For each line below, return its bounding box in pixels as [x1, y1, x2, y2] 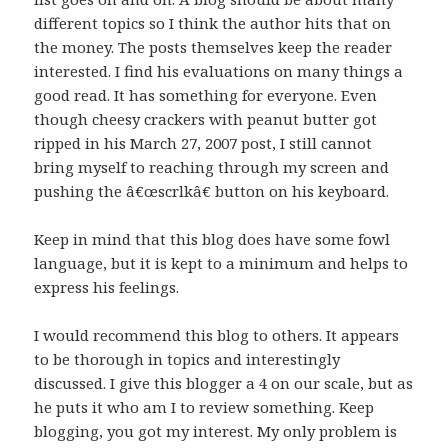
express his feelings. [34, 277, 180, 298]
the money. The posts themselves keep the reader [34, 37, 393, 58]
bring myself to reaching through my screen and [34, 157, 390, 178]
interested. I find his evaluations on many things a [34, 61, 404, 82]
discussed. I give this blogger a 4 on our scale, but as [34, 373, 414, 394]
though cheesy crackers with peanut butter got [34, 109, 378, 130]
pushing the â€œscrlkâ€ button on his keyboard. [34, 181, 390, 202]
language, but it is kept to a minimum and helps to [34, 253, 409, 274]
